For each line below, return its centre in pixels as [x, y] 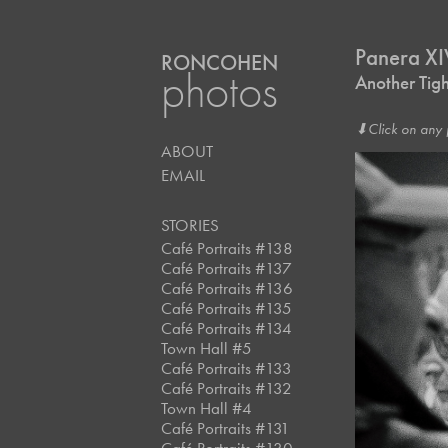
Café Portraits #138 [227, 248]
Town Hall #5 [207, 348]
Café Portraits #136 [227, 288]
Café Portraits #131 [226, 428]
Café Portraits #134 [227, 328]
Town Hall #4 [207, 408]
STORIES [190, 225]
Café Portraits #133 [227, 368]
